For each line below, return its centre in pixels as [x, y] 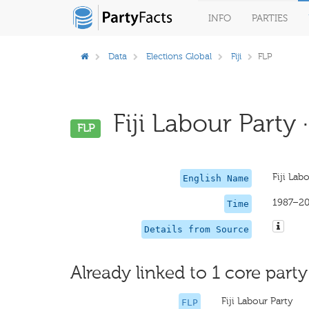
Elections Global [179, 56]
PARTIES [270, 18]
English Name [216, 178]
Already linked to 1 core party [189, 273]
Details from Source [196, 229]
